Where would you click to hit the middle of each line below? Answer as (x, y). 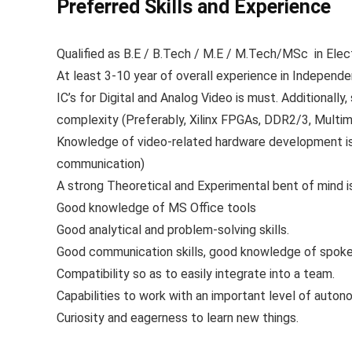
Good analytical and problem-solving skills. (173, 230)
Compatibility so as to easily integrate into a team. (196, 274)
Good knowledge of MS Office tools (156, 208)
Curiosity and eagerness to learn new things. (178, 318)
